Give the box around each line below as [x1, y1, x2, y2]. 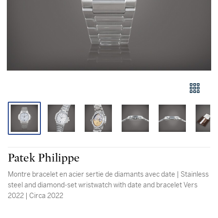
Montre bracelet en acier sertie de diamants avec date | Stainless [8, 170, 181, 179]
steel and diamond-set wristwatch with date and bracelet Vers [8, 181, 183, 189]
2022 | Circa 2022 [29, 191, 63, 200]
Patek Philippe [8, 152, 80, 164]
